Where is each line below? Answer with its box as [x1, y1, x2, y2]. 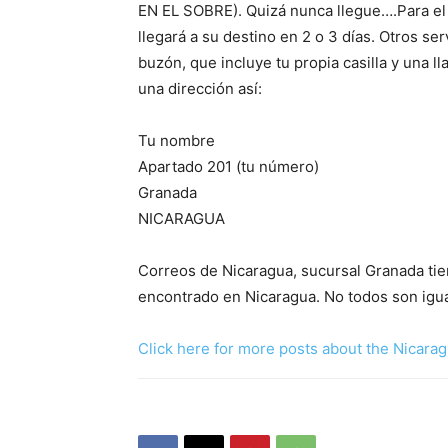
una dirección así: [138, 79, 262, 98]
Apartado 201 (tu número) [138, 157, 319, 176]
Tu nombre [138, 131, 215, 150]
